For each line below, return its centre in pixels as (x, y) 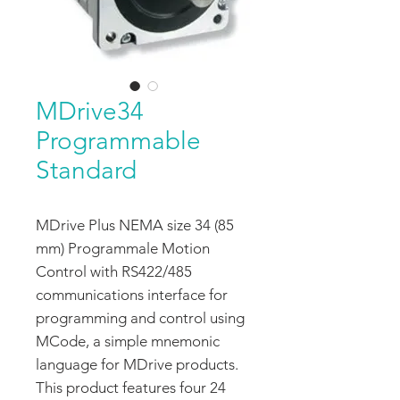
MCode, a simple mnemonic (128, 341)
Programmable (118, 141)
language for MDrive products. (137, 364)
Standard (86, 170)
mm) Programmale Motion (123, 248)
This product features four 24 (131, 387)
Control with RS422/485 (114, 271)
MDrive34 (90, 111)
